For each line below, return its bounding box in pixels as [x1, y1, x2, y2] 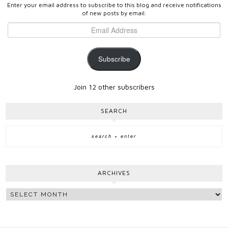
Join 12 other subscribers [73, 82, 155, 92]
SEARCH [101, 107, 127, 115]
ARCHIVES [98, 169, 130, 177]
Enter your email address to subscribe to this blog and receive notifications [7, 1, 221, 9]
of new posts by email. [82, 9, 146, 17]
